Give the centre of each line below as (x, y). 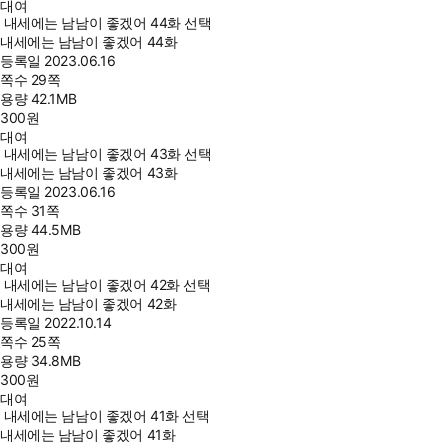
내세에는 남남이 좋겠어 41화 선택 (106, 416)
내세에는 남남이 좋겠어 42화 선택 (107, 285)
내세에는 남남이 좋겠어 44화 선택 (107, 23)
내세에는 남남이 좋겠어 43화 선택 (107, 154)
